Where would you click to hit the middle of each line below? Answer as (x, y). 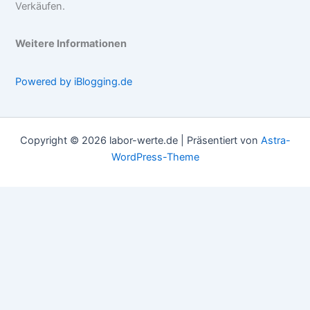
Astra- (275, 141)
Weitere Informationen (71, 44)
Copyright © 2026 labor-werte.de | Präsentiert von (140, 141)
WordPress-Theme (155, 157)
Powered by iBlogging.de (74, 81)
